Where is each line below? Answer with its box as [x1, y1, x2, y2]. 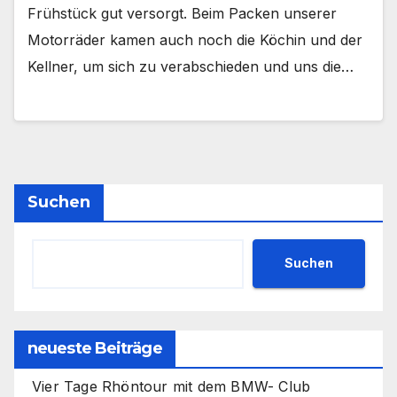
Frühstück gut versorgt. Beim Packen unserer [27, 4, 337, 23]
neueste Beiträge [27, 338, 162, 358]
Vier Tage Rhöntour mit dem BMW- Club [32, 377, 311, 395]
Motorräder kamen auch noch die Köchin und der [27, 31, 362, 50]
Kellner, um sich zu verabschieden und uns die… [27, 58, 354, 76]
